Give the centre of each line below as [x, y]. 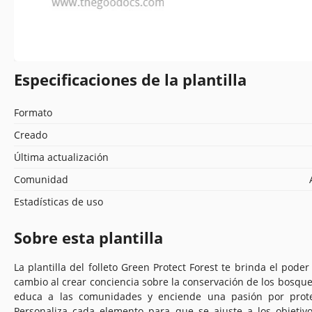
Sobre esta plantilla [88, 237]
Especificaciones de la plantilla [130, 79]
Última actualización [61, 157]
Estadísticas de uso [58, 201]
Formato [33, 112]
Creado [31, 134]
